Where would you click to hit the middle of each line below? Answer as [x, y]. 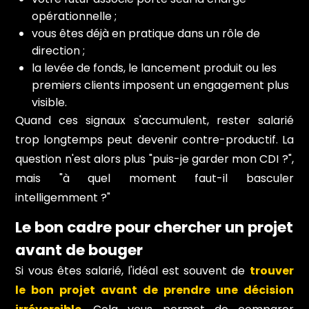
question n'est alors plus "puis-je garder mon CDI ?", [154, 159]
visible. [50, 102]
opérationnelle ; [74, 16]
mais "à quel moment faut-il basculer [154, 178]
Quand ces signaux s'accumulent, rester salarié [154, 120]
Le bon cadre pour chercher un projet [154, 227]
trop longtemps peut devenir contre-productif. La [154, 139]
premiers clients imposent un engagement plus [161, 85]
